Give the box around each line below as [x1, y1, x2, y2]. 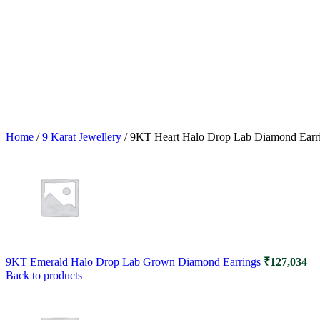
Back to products [6, 269, 82, 281]
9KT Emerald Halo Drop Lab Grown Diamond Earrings [6, 255, 264, 268]
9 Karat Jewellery [42, 130, 124, 143]
